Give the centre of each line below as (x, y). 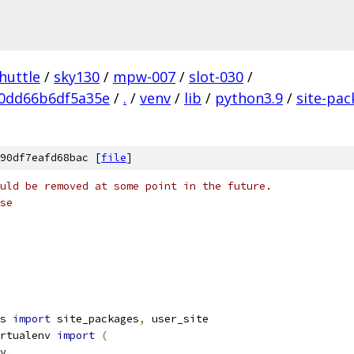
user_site (177, 319)
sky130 (77, 77)
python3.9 (249, 98)
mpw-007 (144, 77)
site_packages (95, 319)
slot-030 (216, 77)
